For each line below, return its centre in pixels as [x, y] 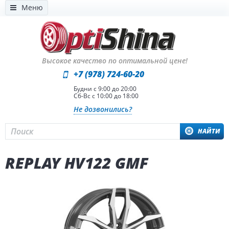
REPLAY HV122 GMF [77, 163]
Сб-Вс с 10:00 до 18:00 [106, 96]
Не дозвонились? [103, 109]
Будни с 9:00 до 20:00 [105, 88]
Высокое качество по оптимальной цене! [114, 61]
